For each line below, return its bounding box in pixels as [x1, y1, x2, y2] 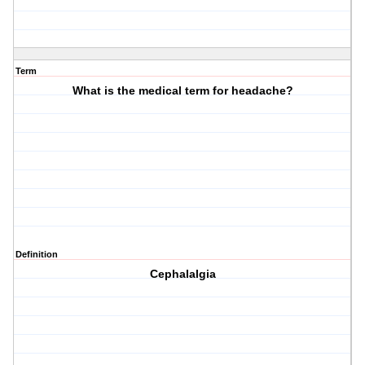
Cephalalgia [149, 267, 216, 281]
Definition [15, 249, 58, 260]
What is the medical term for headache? [72, 84, 293, 98]
